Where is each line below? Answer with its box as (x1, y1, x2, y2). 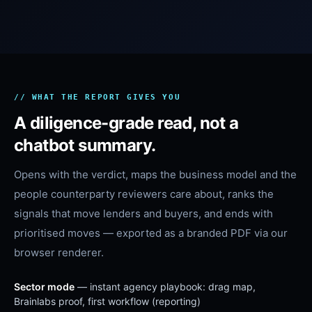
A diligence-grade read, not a (14, 113, 239, 133)
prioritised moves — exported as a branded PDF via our (14, 226, 288, 240)
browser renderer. (14, 246, 104, 259)
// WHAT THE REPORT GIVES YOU (14, 93, 181, 102)
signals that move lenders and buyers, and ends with (14, 207, 273, 220)
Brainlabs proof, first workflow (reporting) (14, 295, 201, 307)
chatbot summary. (14, 135, 156, 155)
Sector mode (14, 281, 75, 292)
